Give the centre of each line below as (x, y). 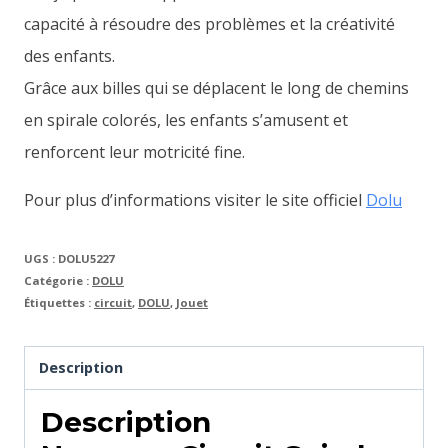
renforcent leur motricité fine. (134, 152)
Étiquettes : (59, 302)
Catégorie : (58, 280)
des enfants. (69, 56)
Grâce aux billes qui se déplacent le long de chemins (216, 88)
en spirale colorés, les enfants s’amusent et (186, 120)
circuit (113, 302)
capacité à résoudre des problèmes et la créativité (209, 24)
